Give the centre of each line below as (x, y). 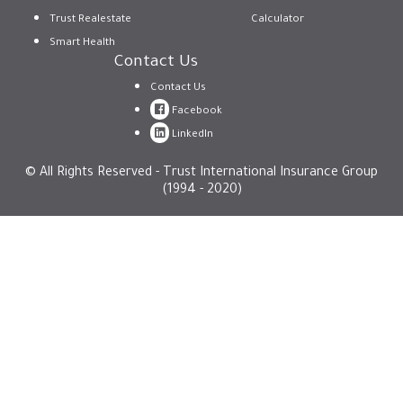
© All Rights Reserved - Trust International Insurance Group (201, 174)
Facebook (196, 112)
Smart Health (82, 44)
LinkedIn (191, 135)
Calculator (278, 20)
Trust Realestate (90, 20)
